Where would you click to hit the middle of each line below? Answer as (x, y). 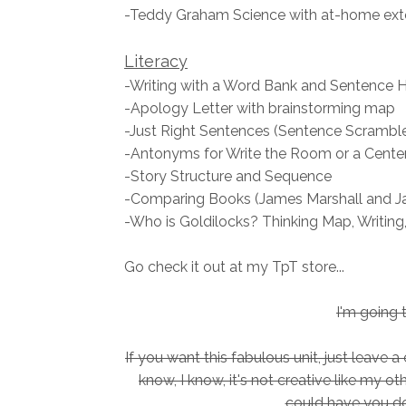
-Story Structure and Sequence (228, 177)
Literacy (156, 62)
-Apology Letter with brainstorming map (260, 109)
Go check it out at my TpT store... (234, 267)
